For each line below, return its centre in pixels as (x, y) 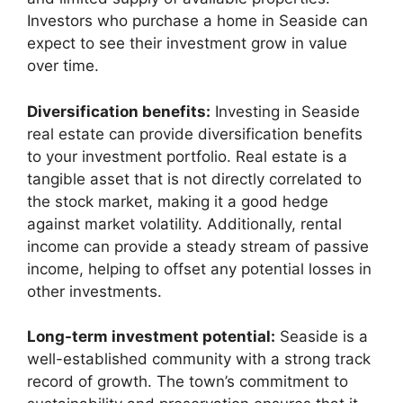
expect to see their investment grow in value (187, 44)
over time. (63, 66)
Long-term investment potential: (151, 337)
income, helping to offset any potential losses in (199, 269)
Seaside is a (322, 337)
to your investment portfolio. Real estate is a (187, 156)
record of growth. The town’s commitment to (188, 382)
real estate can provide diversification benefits (195, 134)
